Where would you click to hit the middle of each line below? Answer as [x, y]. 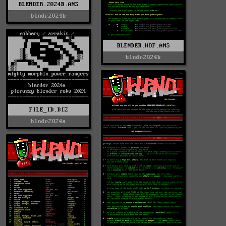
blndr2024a [48, 121]
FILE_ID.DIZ [48, 109]
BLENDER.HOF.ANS [143, 45]
